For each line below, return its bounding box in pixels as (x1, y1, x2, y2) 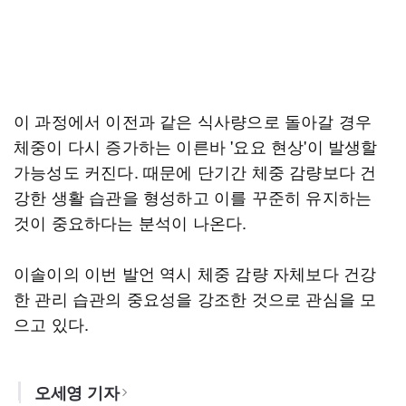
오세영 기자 (34, 381, 120, 404)
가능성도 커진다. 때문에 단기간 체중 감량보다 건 (14, 159, 377, 183)
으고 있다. (14, 312, 90, 335)
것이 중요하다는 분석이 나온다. (14, 210, 247, 234)
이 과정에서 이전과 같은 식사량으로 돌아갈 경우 (14, 109, 372, 132)
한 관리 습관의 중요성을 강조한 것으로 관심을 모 (14, 286, 377, 310)
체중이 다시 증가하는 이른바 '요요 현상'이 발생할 (14, 134, 378, 158)
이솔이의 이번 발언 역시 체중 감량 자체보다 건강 (14, 261, 377, 285)
